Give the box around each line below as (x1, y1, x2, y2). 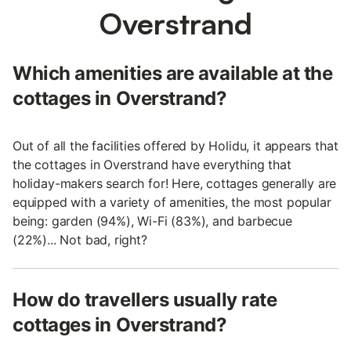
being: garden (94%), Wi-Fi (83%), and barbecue (13, 213, 292, 230)
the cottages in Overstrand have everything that (13, 157, 291, 173)
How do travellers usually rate (13, 288, 277, 312)
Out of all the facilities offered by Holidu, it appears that (13, 138, 338, 154)
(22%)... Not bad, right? (13, 232, 147, 248)
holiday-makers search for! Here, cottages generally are (13, 175, 337, 192)
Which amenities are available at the (13, 62, 333, 85)
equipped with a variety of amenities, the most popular (13, 194, 331, 211)
